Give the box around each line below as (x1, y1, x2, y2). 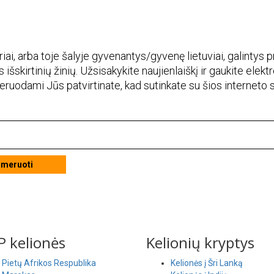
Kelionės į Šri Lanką (171, 257, 243, 268)
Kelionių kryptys (146, 232, 254, 253)
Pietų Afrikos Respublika (2, 257, 96, 268)
